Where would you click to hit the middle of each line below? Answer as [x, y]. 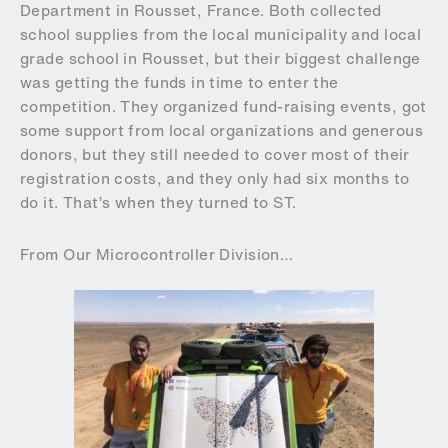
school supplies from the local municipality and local [221, 35]
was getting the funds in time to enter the [179, 83]
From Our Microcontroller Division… [157, 254]
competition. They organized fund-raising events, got [223, 107]
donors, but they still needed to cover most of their [215, 155]
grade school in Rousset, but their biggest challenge [220, 59]
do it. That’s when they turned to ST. [158, 203]
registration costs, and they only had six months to [215, 179]
